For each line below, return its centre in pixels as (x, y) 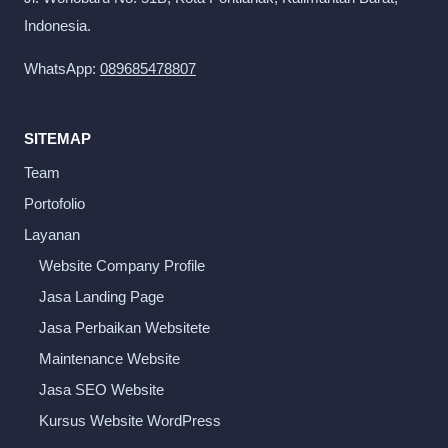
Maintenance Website (109, 358)
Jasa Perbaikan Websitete (124, 327)
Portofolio (54, 203)
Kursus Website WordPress (130, 420)
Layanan (52, 234)
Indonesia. (57, 25)
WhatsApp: (62, 68)
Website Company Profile (122, 265)
